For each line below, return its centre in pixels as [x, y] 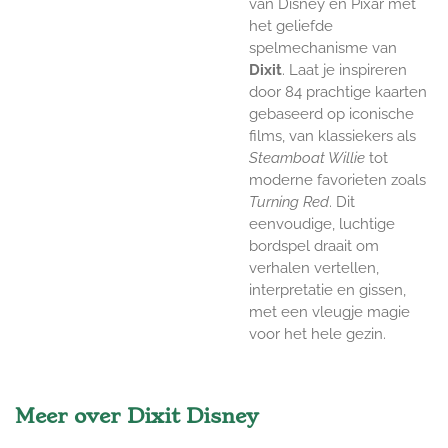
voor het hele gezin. [317, 334]
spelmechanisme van [323, 48]
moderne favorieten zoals [337, 180]
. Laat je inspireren [344, 70]
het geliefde [291, 26]
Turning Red [289, 202]
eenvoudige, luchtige [322, 224]
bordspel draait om [314, 246]
